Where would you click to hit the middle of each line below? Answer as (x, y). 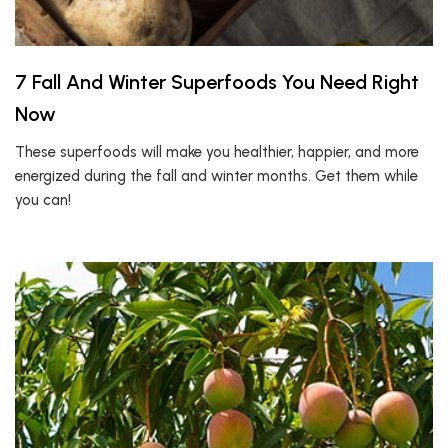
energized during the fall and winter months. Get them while (216, 176)
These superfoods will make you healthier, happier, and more (217, 152)
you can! (43, 200)
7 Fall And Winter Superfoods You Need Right (217, 82)
